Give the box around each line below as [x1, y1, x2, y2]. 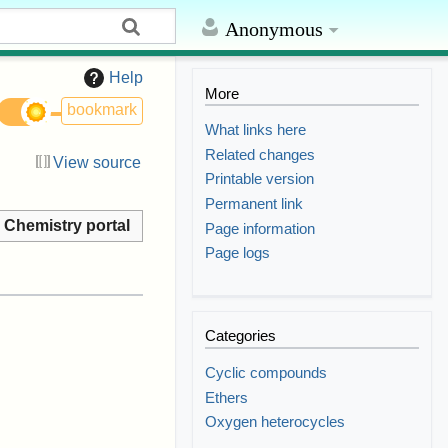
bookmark [67, 101, 137, 119]
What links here [205, 121, 307, 139]
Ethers [205, 388, 249, 406]
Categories [205, 327, 277, 345]
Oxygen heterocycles [205, 413, 346, 431]
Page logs [205, 244, 271, 262]
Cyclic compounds [205, 363, 328, 381]
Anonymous [225, 18, 323, 40]
